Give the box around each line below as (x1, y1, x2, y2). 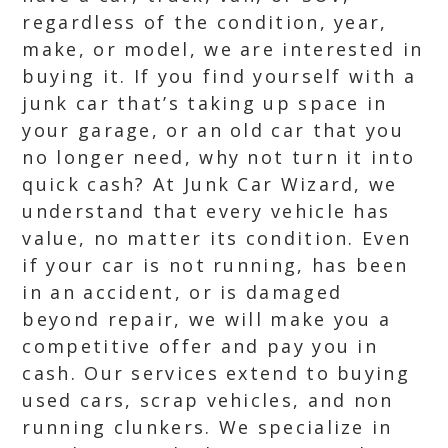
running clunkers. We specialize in (22, 415, 393, 439)
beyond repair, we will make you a (22, 307, 392, 331)
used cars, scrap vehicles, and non (22, 388, 394, 412)
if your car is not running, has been (22, 253, 409, 277)
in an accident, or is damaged (22, 280, 343, 304)
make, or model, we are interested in (22, 37, 424, 61)
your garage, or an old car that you (22, 118, 404, 142)
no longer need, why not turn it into (22, 145, 416, 169)
